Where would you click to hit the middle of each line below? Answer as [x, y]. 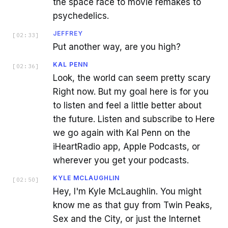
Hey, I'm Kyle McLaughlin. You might [127, 191]
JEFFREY [68, 33]
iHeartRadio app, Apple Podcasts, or [126, 146]
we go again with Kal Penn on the [122, 133]
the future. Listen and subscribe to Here [134, 119]
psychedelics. [81, 16]
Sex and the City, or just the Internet [127, 219]
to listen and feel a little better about [127, 105]
